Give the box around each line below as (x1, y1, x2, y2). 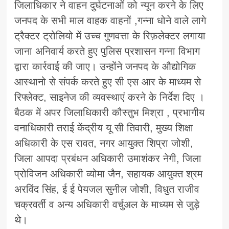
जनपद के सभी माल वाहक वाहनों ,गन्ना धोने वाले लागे (14, 15, 207, 27)
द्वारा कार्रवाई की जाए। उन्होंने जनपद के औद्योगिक (14, 61, 196, 73)
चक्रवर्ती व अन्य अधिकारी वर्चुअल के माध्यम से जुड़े (14, 199, 200, 211)
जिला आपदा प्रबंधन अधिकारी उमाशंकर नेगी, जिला (14, 153, 202, 165)
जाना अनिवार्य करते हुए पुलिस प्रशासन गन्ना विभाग (14, 45, 200, 57)
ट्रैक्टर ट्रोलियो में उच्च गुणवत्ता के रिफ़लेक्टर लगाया (14, 30, 206, 42)
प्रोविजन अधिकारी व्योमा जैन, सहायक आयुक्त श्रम (14, 168, 203, 180)
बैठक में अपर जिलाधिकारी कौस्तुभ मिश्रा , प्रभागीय (14, 107, 205, 119)
